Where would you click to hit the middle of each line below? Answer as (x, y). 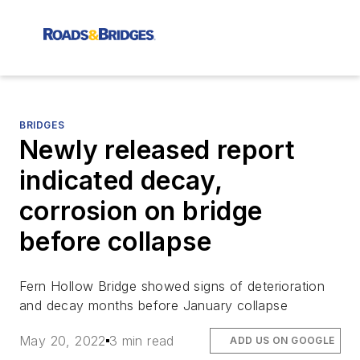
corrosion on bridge (141, 211)
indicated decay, (121, 180)
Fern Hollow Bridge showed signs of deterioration (172, 286)
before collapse (115, 241)
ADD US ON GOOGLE (282, 341)
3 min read (141, 341)
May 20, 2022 (63, 341)
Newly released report (157, 150)
